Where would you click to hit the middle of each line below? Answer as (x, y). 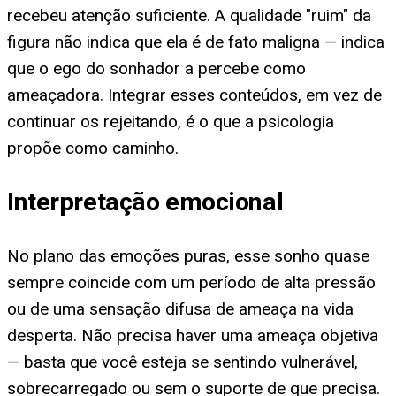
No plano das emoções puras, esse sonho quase (188, 256)
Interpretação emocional (145, 202)
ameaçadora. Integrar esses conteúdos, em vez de (194, 95)
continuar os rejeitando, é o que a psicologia (171, 121)
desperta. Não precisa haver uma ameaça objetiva (193, 336)
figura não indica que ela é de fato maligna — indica (196, 42)
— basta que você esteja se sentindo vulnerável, (183, 362)
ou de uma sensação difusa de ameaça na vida (180, 309)
